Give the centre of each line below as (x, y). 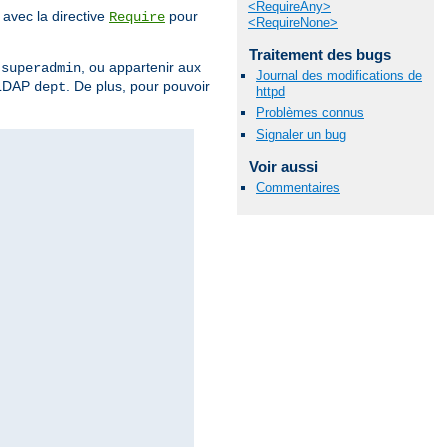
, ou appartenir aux (141, 66)
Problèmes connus (310, 113)
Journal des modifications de (339, 76)
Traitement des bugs (319, 55)
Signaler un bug (301, 134)
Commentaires (298, 187)
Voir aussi (283, 166)
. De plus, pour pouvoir (138, 85)
